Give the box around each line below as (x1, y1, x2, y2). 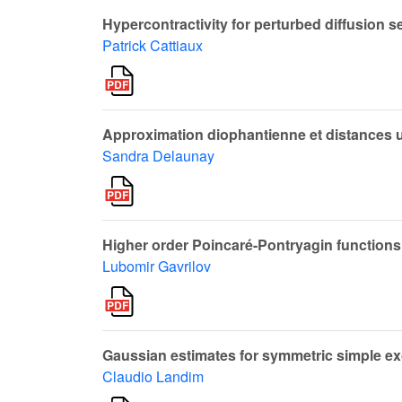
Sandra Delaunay (102, 145, 214, 167)
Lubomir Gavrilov (102, 256, 211, 277)
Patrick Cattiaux (102, 35, 203, 57)
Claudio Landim (102, 366, 204, 388)
